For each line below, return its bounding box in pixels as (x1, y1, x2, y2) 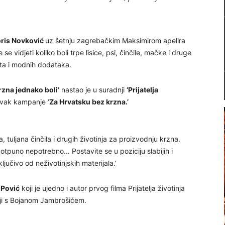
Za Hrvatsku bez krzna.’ (49, 97, 129, 106)
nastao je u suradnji (59, 85, 127, 94)
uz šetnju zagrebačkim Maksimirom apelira (45, 36, 185, 45)
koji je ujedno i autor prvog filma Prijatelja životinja (20, 184, 185, 192)
